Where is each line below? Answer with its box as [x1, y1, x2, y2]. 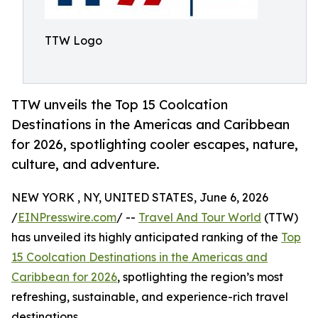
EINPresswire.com [18, 210, 116, 225]
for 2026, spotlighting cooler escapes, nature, [11, 136, 298, 153]
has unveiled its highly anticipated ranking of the [11, 230, 281, 245]
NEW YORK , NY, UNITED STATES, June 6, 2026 [11, 190, 268, 205]
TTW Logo [45, 33, 102, 48]
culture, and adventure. [11, 156, 160, 172]
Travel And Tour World [138, 210, 261, 225]
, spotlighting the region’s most [117, 270, 283, 285]
